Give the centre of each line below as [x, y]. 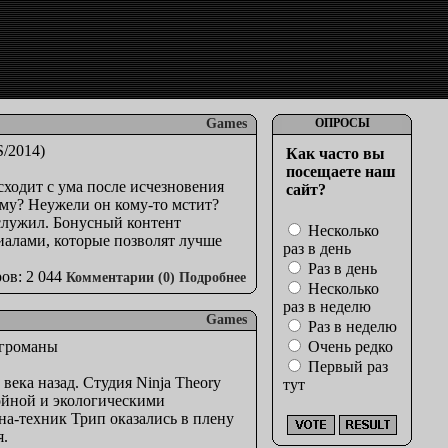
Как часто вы [335, 153]
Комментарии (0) [120, 277]
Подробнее [212, 277]
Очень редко [348, 346]
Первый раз [346, 366]
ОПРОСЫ [342, 123]
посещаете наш [341, 171]
